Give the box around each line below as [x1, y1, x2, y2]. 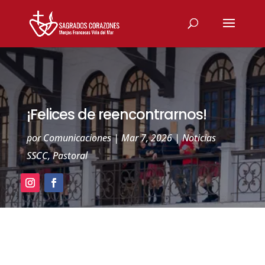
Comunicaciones [43, 131, 111, 144]
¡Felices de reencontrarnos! [26, 105, 206, 124]
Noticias [182, 131, 216, 144]
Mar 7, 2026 [121, 131, 172, 144]
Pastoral [52, 149, 88, 162]
